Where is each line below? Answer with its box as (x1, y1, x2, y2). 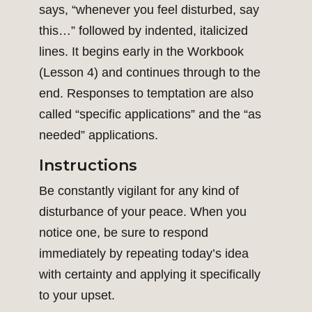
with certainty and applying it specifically (39, 267, 260, 282)
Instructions (39, 156, 137, 175)
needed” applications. (39, 128, 158, 143)
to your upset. (39, 288, 115, 303)
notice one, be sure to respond (39, 226, 208, 240)
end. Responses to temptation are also (39, 86, 253, 101)
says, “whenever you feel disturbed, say (39, 3, 259, 17)
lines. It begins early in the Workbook (39, 45, 244, 59)
